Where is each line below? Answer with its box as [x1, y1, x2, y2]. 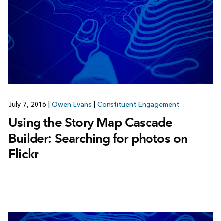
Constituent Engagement [97, 100, 179, 109]
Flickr [8, 146, 38, 162]
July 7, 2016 [8, 100, 48, 109]
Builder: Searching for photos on [8, 130, 188, 146]
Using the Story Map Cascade [8, 114, 173, 130]
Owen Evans [51, 100, 92, 109]
